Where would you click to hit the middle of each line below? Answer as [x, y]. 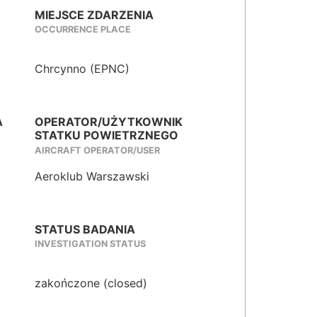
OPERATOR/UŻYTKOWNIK [109, 122]
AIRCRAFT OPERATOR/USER [97, 150]
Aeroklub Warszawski [92, 176]
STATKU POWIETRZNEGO [106, 136]
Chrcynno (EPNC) [82, 69]
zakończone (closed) [91, 283]
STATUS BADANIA [85, 229]
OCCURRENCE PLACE [83, 30]
